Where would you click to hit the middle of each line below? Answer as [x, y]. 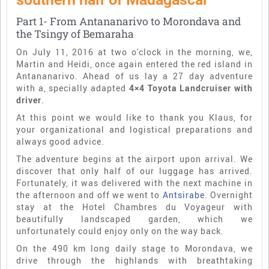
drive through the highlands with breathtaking [134, 260]
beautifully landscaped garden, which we [134, 219]
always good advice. [60, 141]
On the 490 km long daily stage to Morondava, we [134, 248]
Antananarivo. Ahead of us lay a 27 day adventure [134, 76]
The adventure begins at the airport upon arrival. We [134, 159]
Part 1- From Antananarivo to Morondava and [128, 21]
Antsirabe [182, 195]
